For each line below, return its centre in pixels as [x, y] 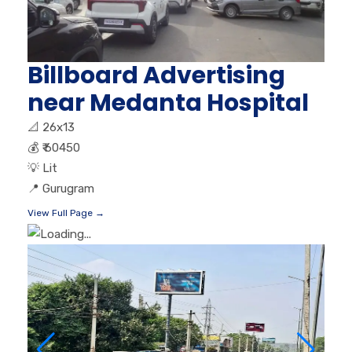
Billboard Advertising [156, 75]
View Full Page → [66, 213]
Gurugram [68, 188]
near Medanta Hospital [168, 103]
